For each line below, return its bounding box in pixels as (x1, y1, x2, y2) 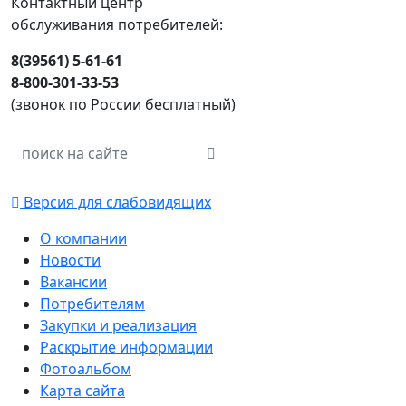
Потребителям (40, 294, 145, 314)
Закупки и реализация (40, 315, 197, 335)
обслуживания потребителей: (11, 14, 223, 34)
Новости (40, 250, 101, 270)
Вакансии (40, 272, 107, 292)
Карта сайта (40, 381, 125, 401)
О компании (40, 228, 127, 248)
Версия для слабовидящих (20, 192, 211, 212)
